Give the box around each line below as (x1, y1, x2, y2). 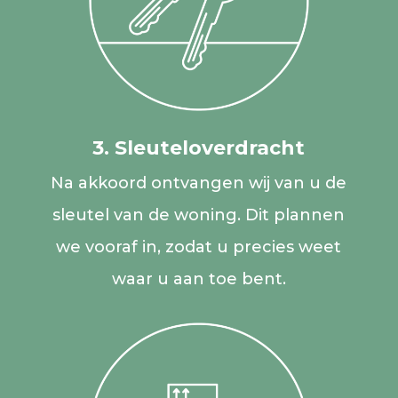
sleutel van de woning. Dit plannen (52, 204, 346, 225)
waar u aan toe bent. (111, 268, 286, 289)
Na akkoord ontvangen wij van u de (51, 172, 347, 193)
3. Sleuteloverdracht (92, 135, 306, 160)
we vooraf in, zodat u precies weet (56, 236, 342, 257)
